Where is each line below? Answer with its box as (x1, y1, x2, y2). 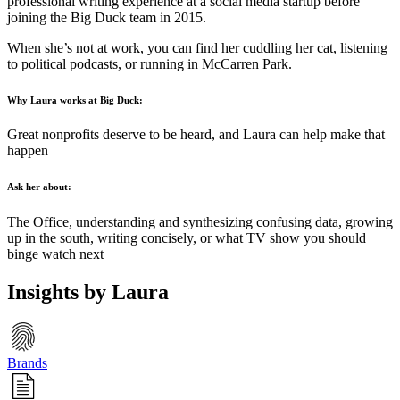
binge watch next (7, 246, 104, 262)
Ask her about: (7, 181, 71, 193)
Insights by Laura (7, 280, 169, 304)
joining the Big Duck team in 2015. (7, 9, 210, 25)
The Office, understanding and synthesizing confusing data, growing (7, 214, 393, 230)
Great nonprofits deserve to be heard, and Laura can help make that (7, 127, 385, 143)
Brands (7, 355, 47, 371)
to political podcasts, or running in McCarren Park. (7, 55, 292, 71)
